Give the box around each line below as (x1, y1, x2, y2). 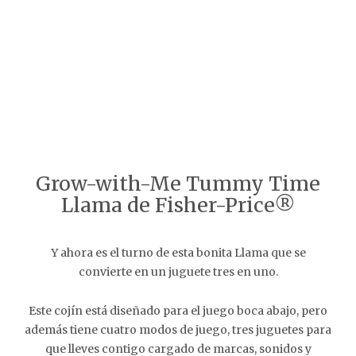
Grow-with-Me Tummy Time (36, 171, 320, 196)
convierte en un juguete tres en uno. (78, 265, 278, 279)
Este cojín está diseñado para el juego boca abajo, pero (29, 304, 327, 318)
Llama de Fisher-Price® (61, 192, 295, 218)
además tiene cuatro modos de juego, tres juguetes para (25, 323, 331, 337)
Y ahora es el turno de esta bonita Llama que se (50, 246, 306, 260)
